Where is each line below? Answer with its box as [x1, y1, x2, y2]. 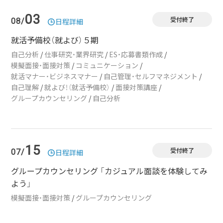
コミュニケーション [76, 60, 139, 70]
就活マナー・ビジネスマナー [11, 71, 99, 81]
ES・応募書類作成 [109, 49, 163, 59]
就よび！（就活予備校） [44, 82, 111, 92]
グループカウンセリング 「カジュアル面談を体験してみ [11, 165, 208, 177]
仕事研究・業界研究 [44, 49, 104, 59]
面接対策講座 [115, 82, 158, 92]
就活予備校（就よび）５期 [11, 34, 99, 46]
